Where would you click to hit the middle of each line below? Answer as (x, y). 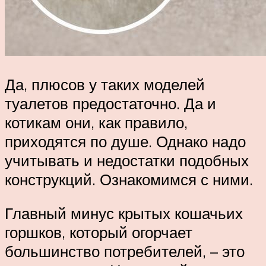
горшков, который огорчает (99, 232)
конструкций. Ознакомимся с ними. (129, 179)
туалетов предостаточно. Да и (110, 103)
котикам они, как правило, (96, 122)
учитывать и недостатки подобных (127, 160)
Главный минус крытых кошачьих (124, 213)
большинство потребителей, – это (125, 251)
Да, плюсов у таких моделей (105, 84)
